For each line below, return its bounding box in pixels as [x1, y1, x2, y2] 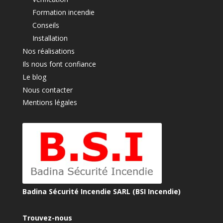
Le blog [22, 72, 46, 82]
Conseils [32, 20, 59, 30]
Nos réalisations [22, 46, 75, 56]
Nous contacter [22, 85, 73, 95]
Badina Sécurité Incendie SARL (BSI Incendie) [22, 187, 181, 197]
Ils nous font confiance [22, 59, 96, 69]
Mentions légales [22, 98, 77, 108]
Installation [32, 33, 68, 43]
